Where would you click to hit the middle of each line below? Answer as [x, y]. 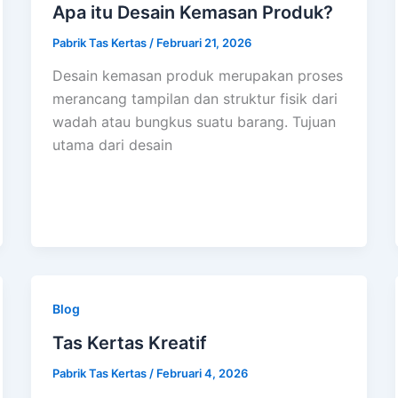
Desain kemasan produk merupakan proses [197, 76]
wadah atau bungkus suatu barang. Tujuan [194, 122]
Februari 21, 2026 [203, 42]
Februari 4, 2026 [202, 374]
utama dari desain [112, 145]
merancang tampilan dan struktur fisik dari [195, 99]
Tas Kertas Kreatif [129, 343]
